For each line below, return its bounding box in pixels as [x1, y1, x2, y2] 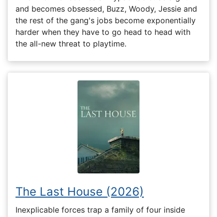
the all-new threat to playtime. [15, 39, 126, 49]
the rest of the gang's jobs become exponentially [15, 15, 196, 26]
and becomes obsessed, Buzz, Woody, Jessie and [15, 4, 197, 14]
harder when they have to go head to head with [15, 27, 190, 37]
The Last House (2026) [15, 185, 144, 199]
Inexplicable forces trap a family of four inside [15, 204, 185, 215]
